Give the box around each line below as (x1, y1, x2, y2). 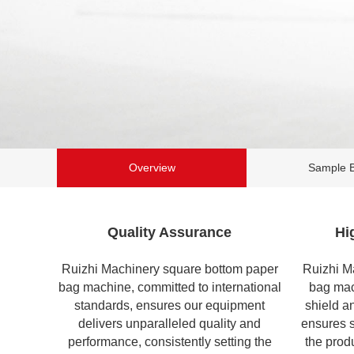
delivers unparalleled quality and (78, 316, 261, 330)
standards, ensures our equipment (74, 298, 265, 312)
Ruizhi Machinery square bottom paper (61, 262, 278, 276)
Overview (128, 161, 175, 174)
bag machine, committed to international (58, 280, 281, 294)
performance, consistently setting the (67, 334, 272, 348)
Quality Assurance (107, 224, 232, 241)
